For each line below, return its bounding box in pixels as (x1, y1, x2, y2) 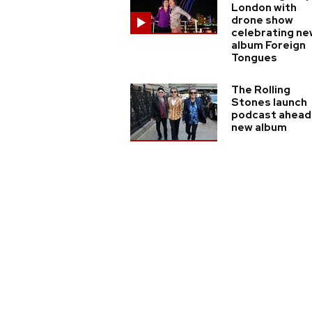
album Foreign (231, 38, 306, 52)
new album (231, 120, 287, 134)
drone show (231, 13, 293, 27)
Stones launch (231, 95, 307, 109)
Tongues (231, 51, 277, 65)
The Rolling (231, 83, 290, 97)
